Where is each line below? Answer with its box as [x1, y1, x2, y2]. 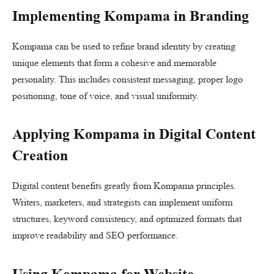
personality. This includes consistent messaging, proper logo [12, 73, 243, 86]
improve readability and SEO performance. [12, 229, 178, 242]
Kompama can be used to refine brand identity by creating [12, 40, 235, 53]
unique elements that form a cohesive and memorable [12, 57, 217, 69]
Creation [12, 147, 68, 164]
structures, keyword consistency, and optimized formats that [12, 213, 242, 225]
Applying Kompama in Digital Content [12, 126, 256, 143]
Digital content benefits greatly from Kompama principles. [12, 180, 236, 192]
